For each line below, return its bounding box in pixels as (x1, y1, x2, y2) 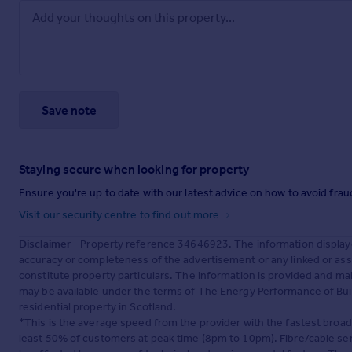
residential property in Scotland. (19, 300, 177, 314)
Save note (41, 102, 97, 118)
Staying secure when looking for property (19, 162, 249, 178)
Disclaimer (19, 237, 71, 251)
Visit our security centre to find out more (19, 208, 222, 222)
